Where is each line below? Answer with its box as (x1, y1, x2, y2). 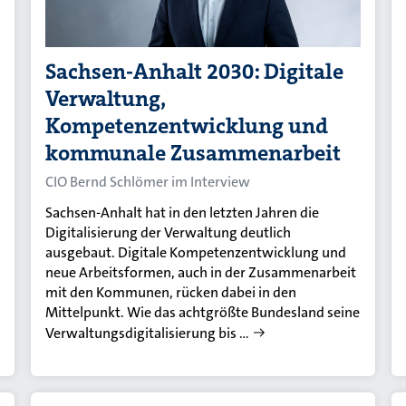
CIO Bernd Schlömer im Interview (45, 171, 251, 191)
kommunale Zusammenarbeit (45, 138, 342, 168)
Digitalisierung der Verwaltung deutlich (45, 222, 292, 242)
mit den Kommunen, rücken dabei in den (45, 282, 297, 302)
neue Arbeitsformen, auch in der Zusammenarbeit (45, 262, 357, 282)
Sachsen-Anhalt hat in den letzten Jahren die (45, 202, 320, 222)
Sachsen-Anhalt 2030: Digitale (45, 56, 344, 86)
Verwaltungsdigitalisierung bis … (45, 323, 250, 343)
